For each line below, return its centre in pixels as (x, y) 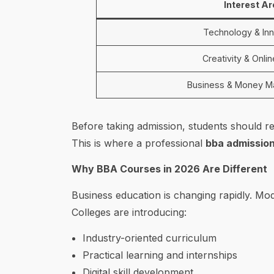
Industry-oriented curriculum (150, 238)
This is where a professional (139, 143)
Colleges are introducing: (129, 212)
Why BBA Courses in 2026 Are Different (169, 169)
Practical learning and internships (160, 255)
